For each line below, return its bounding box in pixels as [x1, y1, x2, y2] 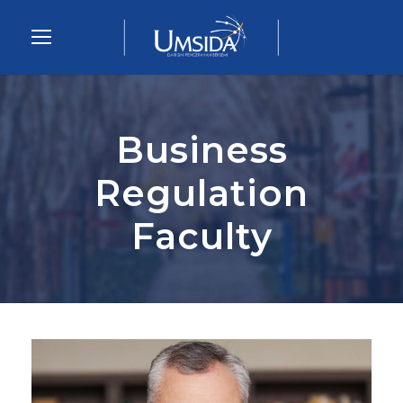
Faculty [130, 214, 273, 259]
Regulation [94, 171, 309, 216]
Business [115, 128, 288, 173]
